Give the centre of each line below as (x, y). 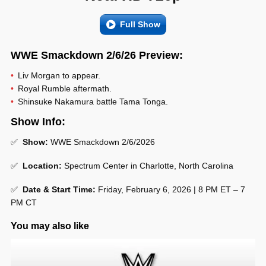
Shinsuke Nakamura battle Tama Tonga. (93, 102)
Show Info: (38, 122)
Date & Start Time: (59, 190)
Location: (42, 166)
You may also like (50, 226)
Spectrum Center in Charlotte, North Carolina (148, 166)
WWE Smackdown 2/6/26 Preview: (97, 56)
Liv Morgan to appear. (59, 76)
